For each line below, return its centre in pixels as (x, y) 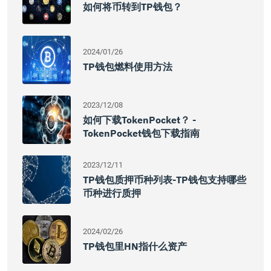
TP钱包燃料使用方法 (128, 67)
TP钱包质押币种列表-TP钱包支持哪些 (165, 180)
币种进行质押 (112, 193)
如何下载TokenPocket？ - (139, 120)
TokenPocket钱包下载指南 (141, 133)
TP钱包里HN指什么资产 (135, 246)
